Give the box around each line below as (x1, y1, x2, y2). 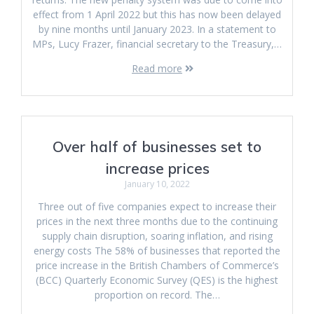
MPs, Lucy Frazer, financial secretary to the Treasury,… (32, 37, 282, 50)
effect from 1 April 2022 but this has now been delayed (33, 8, 281, 21)
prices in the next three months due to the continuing (36, 214, 278, 228)
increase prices (104, 159, 210, 177)
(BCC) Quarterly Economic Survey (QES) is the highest (36, 273, 278, 287)
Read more (132, 62, 182, 75)
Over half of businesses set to (53, 137, 261, 156)
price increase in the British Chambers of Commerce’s (35, 259, 279, 272)
